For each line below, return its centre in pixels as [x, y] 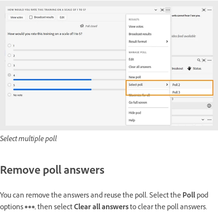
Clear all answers [102, 208]
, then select [54, 208]
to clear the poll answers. [169, 208]
